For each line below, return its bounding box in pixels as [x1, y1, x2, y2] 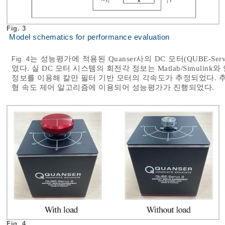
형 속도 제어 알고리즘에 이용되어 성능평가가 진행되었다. [12, 83, 214, 91]
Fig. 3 [7, 24, 28, 32]
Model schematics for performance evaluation [9, 33, 170, 41]
